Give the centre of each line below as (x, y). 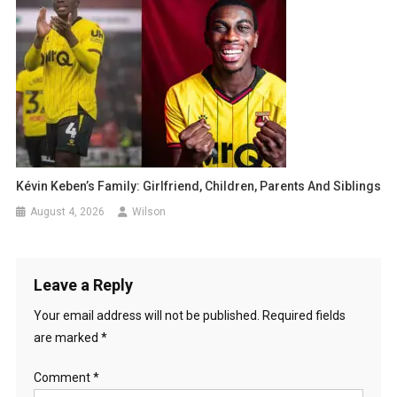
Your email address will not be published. (146, 315)
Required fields (304, 315)
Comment (63, 377)
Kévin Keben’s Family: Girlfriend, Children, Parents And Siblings (199, 186)
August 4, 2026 (68, 211)
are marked (67, 337)
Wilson (149, 211)
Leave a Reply (83, 284)
